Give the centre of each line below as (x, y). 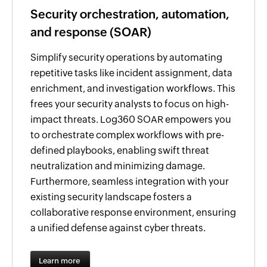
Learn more (60, 260)
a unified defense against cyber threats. (118, 228)
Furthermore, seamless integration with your (130, 181)
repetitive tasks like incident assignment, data (131, 73)
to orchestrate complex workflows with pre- (127, 135)
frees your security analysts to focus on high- (130, 104)
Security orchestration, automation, (130, 14)
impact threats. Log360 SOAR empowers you (131, 119)
